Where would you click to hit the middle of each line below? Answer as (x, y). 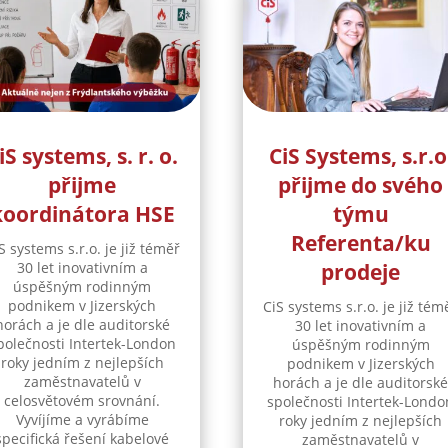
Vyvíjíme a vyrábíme (82, 420)
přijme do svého (361, 185)
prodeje (361, 272)
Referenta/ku (360, 243)
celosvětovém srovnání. (82, 401)
